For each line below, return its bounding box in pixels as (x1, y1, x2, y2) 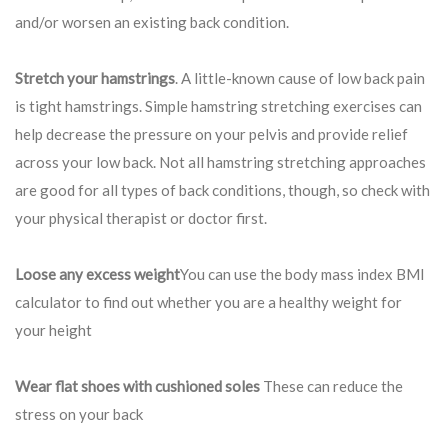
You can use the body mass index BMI (180, 265, 425, 284)
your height (15, 321, 92, 340)
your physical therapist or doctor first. (15, 209, 267, 228)
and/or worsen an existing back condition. (15, 13, 289, 32)
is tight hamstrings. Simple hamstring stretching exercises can (15, 97, 422, 116)
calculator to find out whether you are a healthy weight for (15, 293, 402, 312)
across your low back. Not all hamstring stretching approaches (15, 153, 426, 172)
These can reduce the (263, 377, 403, 396)
